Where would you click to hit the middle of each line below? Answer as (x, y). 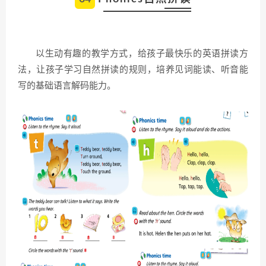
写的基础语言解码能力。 (67, 85)
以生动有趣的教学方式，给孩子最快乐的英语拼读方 (142, 53)
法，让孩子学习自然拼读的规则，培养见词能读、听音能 (133, 69)
